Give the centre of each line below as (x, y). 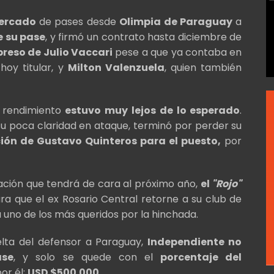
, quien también (203, 68)
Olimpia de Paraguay (176, 22)
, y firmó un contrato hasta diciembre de (144, 37)
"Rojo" (226, 184)
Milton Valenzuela (116, 68)
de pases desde (78, 22)
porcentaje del (201, 257)
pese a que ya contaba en (177, 53)
